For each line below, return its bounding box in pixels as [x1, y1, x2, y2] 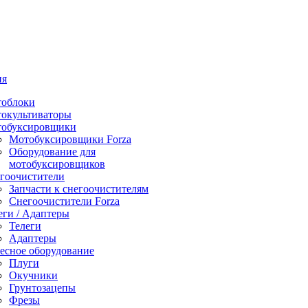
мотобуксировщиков [9, 158, 105, 170]
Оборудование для [9, 146, 96, 157]
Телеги [9, 220, 41, 232]
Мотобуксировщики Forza [9, 133, 131, 145]
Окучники [9, 269, 58, 281]
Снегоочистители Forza [9, 195, 120, 207]
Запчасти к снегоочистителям [9, 183, 148, 195]
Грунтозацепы [9, 282, 76, 294]
